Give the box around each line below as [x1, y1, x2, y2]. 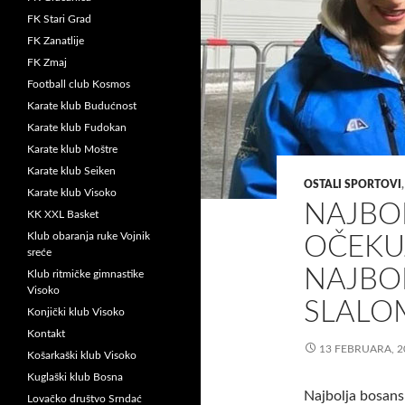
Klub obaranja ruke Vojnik [27, 231, 150, 241]
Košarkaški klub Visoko [27, 350, 137, 361]
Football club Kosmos [27, 79, 130, 89]
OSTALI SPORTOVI [304, 179, 401, 190]
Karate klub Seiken [27, 165, 116, 176]
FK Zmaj [27, 57, 67, 68]
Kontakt [27, 328, 65, 339]
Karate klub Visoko [27, 187, 117, 198]
